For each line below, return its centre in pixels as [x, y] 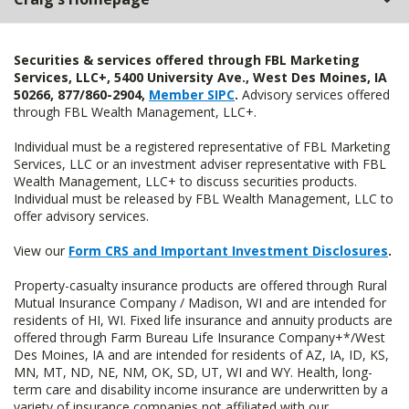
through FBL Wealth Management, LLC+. [135, 112]
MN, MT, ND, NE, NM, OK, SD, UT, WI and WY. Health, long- [193, 372]
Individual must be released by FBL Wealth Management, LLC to [204, 199]
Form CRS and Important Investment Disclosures [228, 251]
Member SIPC [192, 94]
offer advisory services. [81, 216]
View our [41, 251]
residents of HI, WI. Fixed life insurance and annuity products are [203, 320]
